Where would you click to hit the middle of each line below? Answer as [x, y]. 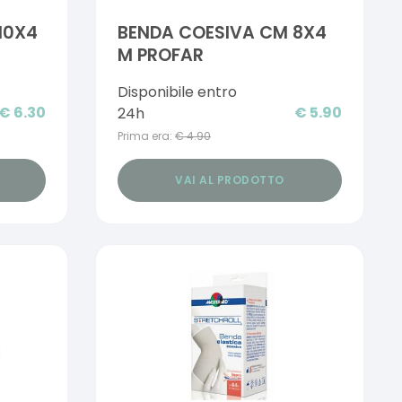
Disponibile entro [177, 92]
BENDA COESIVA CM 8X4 [222, 32]
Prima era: [144, 135]
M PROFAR [160, 55]
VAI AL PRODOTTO [230, 179]
